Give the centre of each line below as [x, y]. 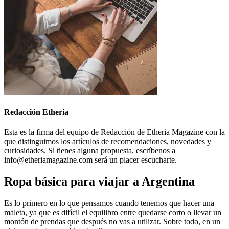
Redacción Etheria [36, 112]
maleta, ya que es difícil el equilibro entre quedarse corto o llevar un [113, 213]
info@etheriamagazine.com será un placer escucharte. [90, 160]
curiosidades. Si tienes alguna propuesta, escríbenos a [90, 151]
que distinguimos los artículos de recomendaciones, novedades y [108, 142]
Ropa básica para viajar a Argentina [99, 182]
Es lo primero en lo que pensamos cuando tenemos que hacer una [109, 203]
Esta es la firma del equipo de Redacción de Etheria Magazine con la [114, 132]
